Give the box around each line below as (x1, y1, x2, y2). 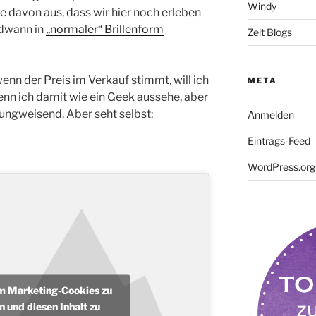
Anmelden (247, 108, 294, 121)
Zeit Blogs (247, 25, 292, 38)
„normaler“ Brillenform (46, 22, 164, 36)
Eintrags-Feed (247, 134, 310, 147)
